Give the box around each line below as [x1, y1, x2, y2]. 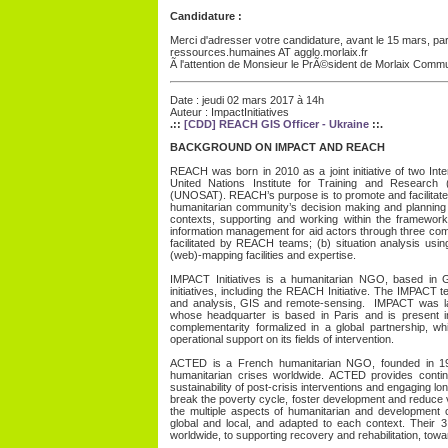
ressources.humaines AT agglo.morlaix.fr [170, 46, 368, 59]
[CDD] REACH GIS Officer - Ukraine [184, 118, 369, 131]
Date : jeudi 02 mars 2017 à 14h [170, 94, 324, 107]
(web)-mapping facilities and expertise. [170, 249, 356, 262]
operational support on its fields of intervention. [170, 333, 394, 346]
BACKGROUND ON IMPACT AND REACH [170, 141, 385, 154]
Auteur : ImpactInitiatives [170, 106, 289, 119]
